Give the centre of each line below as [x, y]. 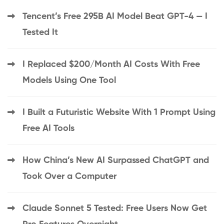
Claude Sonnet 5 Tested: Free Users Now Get [115, 209]
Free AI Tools [48, 129]
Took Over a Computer [69, 177]
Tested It [40, 33]
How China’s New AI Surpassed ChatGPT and [116, 161]
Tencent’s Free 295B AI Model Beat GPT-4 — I [115, 17]
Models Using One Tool [69, 81]
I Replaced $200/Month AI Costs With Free [111, 65]
